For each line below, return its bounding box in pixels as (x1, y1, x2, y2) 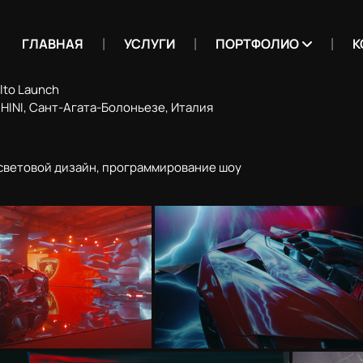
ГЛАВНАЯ (21, 35, 83, 53)
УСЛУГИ (123, 35, 175, 53)
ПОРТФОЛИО (215, 35, 299, 53)
